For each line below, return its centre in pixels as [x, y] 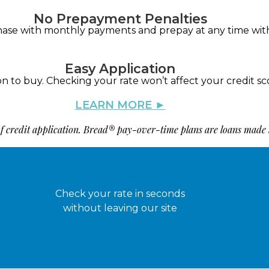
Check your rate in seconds [120, 193]
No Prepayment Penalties [120, 18]
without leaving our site [120, 208]
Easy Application [120, 69]
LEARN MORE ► [120, 105]
